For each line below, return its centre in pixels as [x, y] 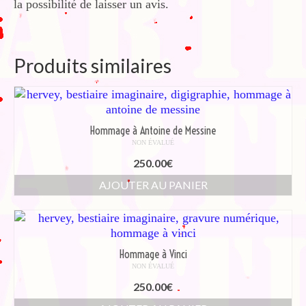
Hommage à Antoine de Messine [153, 131]
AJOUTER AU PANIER [153, 185]
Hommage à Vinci [153, 254]
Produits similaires [93, 66]
